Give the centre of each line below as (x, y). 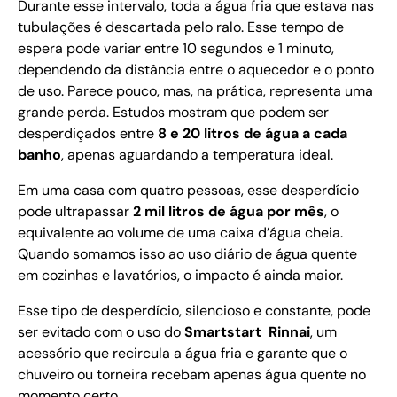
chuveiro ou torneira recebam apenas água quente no (192, 375)
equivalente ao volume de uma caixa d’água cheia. (180, 233)
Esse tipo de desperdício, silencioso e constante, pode (194, 311)
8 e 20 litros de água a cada (253, 134)
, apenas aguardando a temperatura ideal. (197, 155)
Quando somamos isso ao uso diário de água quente (187, 254)
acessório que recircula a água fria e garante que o (183, 354)
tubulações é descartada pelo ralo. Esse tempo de (181, 27)
